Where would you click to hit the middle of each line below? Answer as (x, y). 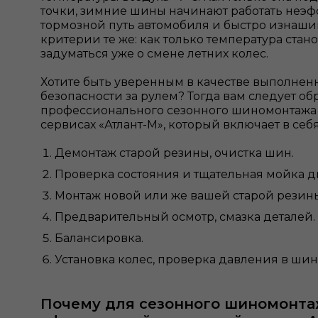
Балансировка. (99, 238)
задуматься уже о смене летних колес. (156, 54)
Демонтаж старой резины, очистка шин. (174, 153)
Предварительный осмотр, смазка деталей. (185, 217)
